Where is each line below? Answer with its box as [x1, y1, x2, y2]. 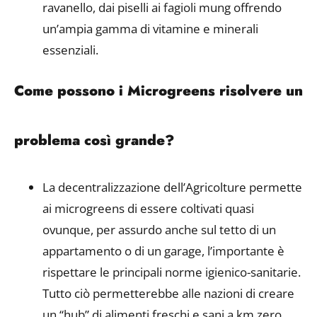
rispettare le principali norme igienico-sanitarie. [42, 264, 301, 281]
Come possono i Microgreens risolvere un [14, 81, 303, 102]
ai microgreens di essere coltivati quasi [42, 200, 254, 217]
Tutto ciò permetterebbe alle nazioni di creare [42, 285, 294, 302]
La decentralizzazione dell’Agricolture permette [42, 179, 302, 196]
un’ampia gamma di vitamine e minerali [42, 21, 258, 38]
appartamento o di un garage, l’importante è [42, 243, 284, 260]
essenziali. [42, 42, 98, 59]
